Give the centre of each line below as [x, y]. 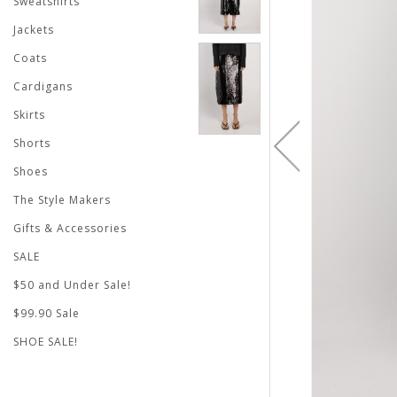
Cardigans [43, 86]
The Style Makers [62, 199]
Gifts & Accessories [70, 228]
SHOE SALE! [46, 341]
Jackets [34, 29]
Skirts [29, 114]
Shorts [32, 143]
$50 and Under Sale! [72, 284]
